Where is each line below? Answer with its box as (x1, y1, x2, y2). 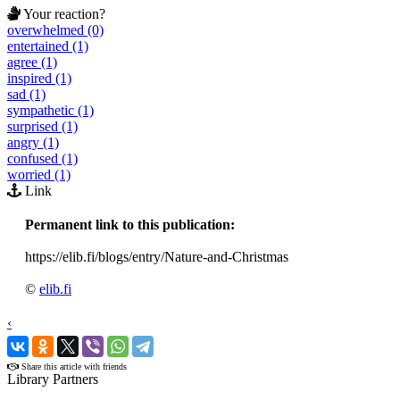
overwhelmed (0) (7, 22, 104, 38)
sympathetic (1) (7, 103, 94, 119)
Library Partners (7, 371, 98, 387)
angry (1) (7, 135, 59, 151)
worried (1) (7, 167, 71, 183)
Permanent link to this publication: (25, 217, 235, 233)
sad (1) (7, 87, 46, 103)
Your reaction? (21, 6, 105, 22)
